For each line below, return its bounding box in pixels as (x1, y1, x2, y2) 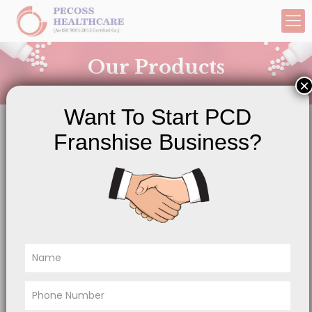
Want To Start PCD (64, 104, 252, 130)
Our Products (87, 56, 225, 79)
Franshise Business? (54, 130, 263, 155)
